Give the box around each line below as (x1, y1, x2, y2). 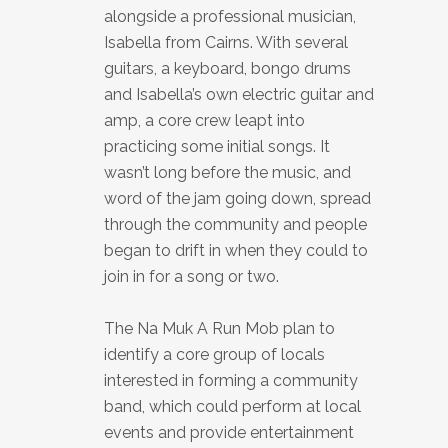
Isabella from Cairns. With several (104, 32, 348, 52)
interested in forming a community (104, 370, 358, 390)
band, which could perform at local (104, 396, 361, 416)
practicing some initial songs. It (104, 136, 330, 156)
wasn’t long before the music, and (104, 162, 351, 182)
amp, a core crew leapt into (104, 110, 305, 130)
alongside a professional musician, (104, 6, 356, 26)
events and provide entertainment (104, 422, 354, 442)
